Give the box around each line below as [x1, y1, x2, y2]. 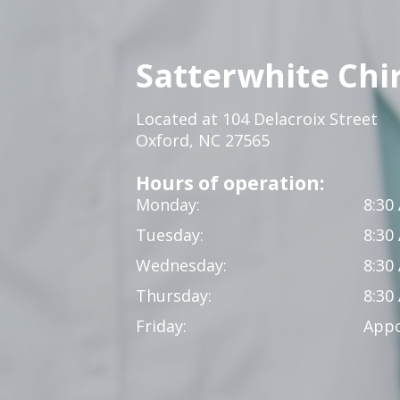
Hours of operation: [136, 170, 324, 196]
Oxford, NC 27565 [136, 129, 274, 151]
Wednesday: [136, 254, 227, 276]
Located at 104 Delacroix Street [136, 108, 378, 129]
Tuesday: [136, 224, 204, 246]
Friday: [136, 315, 187, 337]
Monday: [136, 194, 200, 215]
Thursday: [136, 285, 212, 306]
